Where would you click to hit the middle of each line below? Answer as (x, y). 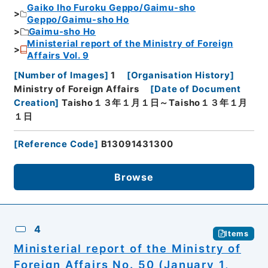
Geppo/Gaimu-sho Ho (78, 20)
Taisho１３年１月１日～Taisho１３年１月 (155, 103)
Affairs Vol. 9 (58, 56)
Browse (134, 177)
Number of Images (61, 75)
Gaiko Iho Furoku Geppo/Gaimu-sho (111, 8)
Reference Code (56, 144)
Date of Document (198, 89)
